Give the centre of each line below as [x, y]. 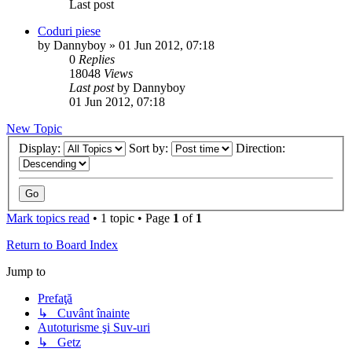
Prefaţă [55, 299]
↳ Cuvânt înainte [84, 313]
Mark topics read [48, 218]
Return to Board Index [62, 245]
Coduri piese [69, 31]
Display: [41, 148]
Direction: [262, 148]
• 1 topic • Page [131, 218]
